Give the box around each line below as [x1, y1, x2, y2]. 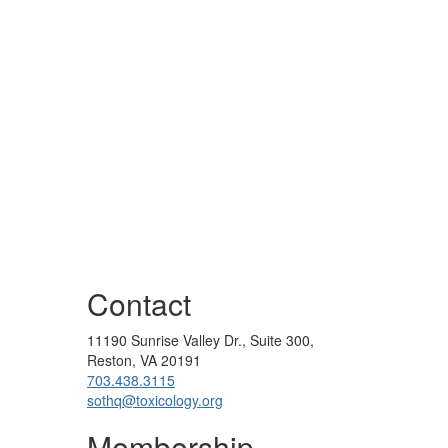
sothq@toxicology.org [87, 389, 223, 410]
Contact [87, 281, 191, 325]
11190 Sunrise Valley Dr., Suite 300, [87, 329, 314, 350]
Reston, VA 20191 [87, 349, 201, 370]
